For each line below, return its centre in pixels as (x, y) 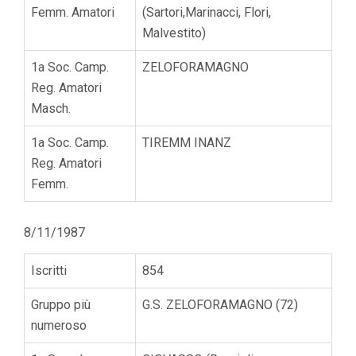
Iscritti (49, 270)
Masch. (51, 108)
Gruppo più (61, 304)
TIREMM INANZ (187, 142)
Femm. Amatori (73, 12)
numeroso (59, 325)
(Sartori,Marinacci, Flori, (207, 12)
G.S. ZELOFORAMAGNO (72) (220, 304)
